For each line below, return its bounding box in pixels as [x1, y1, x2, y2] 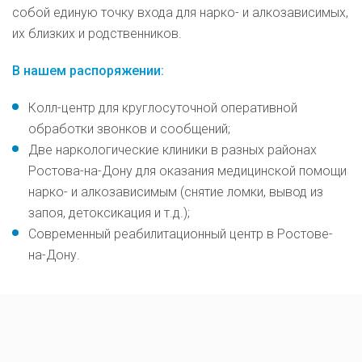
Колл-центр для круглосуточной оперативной [28, 100, 297, 116]
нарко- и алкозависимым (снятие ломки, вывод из [28, 184, 323, 200]
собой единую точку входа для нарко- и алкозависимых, [12, 5, 348, 21]
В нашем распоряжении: [12, 63, 164, 79]
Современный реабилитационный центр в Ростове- [28, 226, 333, 242]
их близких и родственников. [12, 26, 182, 42]
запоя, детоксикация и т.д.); [28, 205, 190, 221]
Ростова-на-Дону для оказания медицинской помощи [28, 163, 347, 179]
